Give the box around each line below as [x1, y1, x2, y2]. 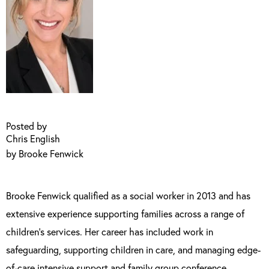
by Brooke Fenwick [6, 147, 83, 160]
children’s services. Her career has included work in [6, 225, 213, 238]
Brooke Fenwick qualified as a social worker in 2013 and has [6, 189, 250, 202]
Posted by [6, 119, 47, 132]
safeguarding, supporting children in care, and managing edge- [6, 243, 261, 256]
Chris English [6, 132, 60, 145]
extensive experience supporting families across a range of [6, 207, 244, 220]
